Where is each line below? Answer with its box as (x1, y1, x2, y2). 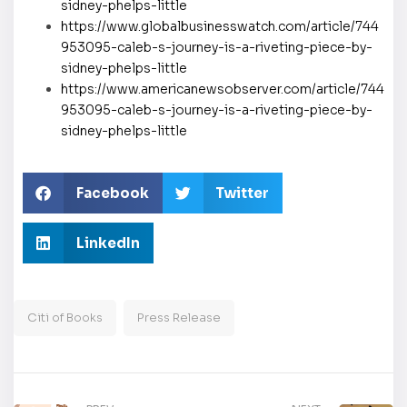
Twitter (215, 184, 269, 202)
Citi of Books (27, 309, 103, 325)
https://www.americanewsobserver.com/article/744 (61, 80, 384, 97)
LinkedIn (75, 233, 140, 252)
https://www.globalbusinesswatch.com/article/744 (61, 17, 379, 35)
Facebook (75, 184, 149, 202)
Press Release (137, 309, 221, 325)
